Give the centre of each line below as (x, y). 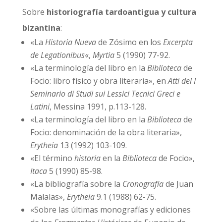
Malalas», (48, 197)
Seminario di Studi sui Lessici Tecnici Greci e (105, 94)
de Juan (178, 184)
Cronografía (143, 184)
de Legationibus (57, 55)
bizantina (41, 28)
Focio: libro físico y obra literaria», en (99, 81)
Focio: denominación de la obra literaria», (106, 132)
